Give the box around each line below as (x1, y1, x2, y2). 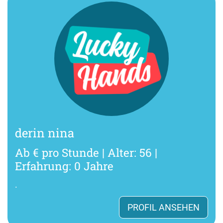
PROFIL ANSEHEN (127, 202, 200, 213)
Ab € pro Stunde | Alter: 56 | (15, 144, 157, 160)
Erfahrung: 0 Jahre (15, 158, 113, 173)
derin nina (15, 124, 74, 141)
